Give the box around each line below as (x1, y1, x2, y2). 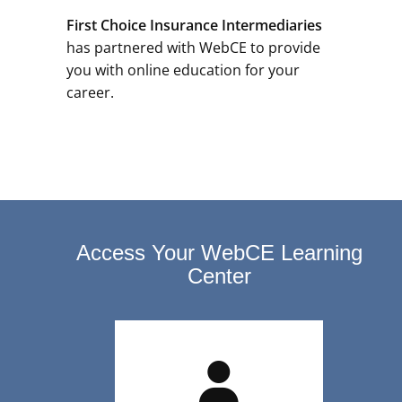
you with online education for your (66, 59, 300, 80)
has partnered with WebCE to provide (66, 37, 320, 57)
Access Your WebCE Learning (75, 240, 363, 265)
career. (66, 82, 118, 102)
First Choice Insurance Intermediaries (66, 14, 322, 35)
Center (187, 264, 251, 288)
